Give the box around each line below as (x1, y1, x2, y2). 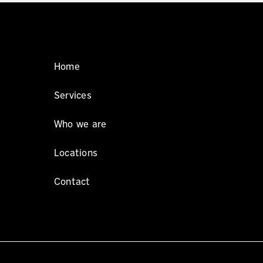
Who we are (53, 118, 107, 130)
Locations (53, 147, 98, 159)
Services (53, 89, 92, 101)
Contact (53, 176, 90, 187)
